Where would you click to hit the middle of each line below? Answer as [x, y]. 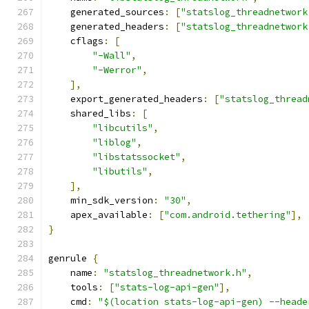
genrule [70, 258]
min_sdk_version [101, 200]
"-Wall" [112, 56]
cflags [76, 41]
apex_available [98, 215]
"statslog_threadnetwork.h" [175, 273]
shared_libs [90, 113]
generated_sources [106, 12]
